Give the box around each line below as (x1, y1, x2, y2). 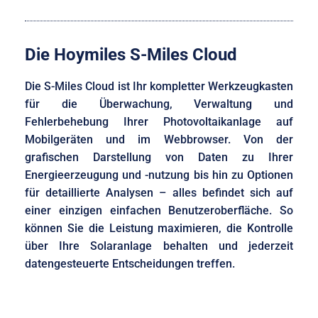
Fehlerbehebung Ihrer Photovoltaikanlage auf (25, 115, 293, 129)
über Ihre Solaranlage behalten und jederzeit (25, 239, 293, 253)
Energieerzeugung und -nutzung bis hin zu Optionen (25, 168, 293, 182)
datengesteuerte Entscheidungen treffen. (25, 257, 235, 271)
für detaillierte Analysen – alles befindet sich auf (25, 186, 293, 200)
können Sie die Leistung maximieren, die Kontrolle (25, 221, 293, 236)
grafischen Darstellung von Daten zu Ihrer (25, 150, 293, 165)
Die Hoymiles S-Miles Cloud (25, 45, 237, 65)
